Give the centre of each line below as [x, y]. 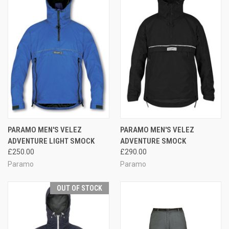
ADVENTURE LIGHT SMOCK [51, 141]
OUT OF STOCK [79, 188]
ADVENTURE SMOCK [153, 141]
